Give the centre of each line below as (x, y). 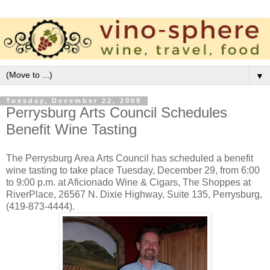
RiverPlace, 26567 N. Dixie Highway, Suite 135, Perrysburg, (134, 195)
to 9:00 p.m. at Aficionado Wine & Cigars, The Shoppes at (128, 183)
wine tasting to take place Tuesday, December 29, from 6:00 (133, 171)
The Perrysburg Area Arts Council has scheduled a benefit (130, 159)
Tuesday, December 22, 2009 (74, 101)
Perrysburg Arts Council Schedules (117, 113)
